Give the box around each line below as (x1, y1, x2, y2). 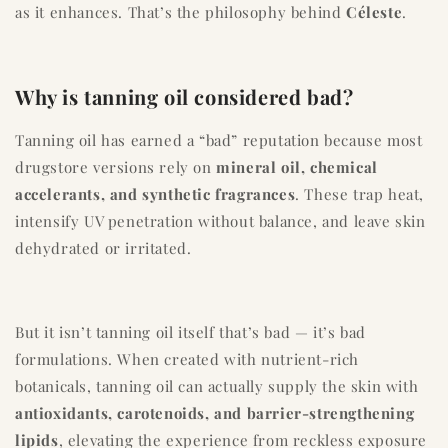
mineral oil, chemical (216, 156, 378, 177)
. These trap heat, (295, 183, 425, 204)
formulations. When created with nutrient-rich (15, 348, 360, 369)
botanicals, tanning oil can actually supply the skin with (15, 375, 419, 396)
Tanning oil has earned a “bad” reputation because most (15, 129, 423, 150)
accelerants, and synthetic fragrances (15, 183, 296, 204)
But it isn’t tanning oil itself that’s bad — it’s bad (15, 321, 366, 342)
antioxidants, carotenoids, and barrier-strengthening (15, 402, 415, 423)
